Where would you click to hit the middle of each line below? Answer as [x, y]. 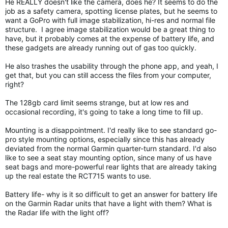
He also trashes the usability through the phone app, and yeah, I [112, 66]
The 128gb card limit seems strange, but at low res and [97, 103]
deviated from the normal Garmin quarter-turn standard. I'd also [111, 148]
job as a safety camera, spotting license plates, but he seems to [111, 11]
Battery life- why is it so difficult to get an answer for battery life [111, 194]
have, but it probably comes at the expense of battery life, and [110, 38]
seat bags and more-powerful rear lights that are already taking [111, 167]
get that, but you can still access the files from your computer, [108, 75]
